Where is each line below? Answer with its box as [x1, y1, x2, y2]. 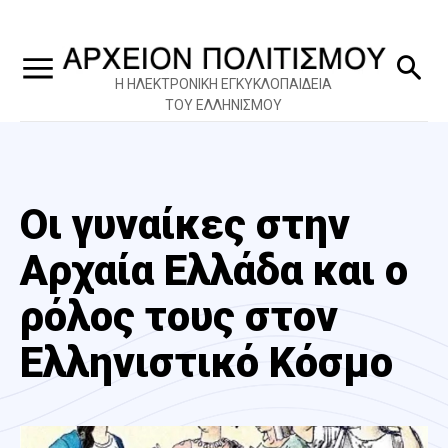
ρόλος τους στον [20, 291, 338, 341]
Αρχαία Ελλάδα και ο [20, 245, 408, 295]
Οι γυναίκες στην [20, 199, 350, 249]
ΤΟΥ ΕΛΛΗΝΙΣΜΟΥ [164, 96, 282, 113]
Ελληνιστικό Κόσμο [20, 337, 393, 387]
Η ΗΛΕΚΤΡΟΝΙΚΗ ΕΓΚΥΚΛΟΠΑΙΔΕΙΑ [114, 75, 332, 92]
